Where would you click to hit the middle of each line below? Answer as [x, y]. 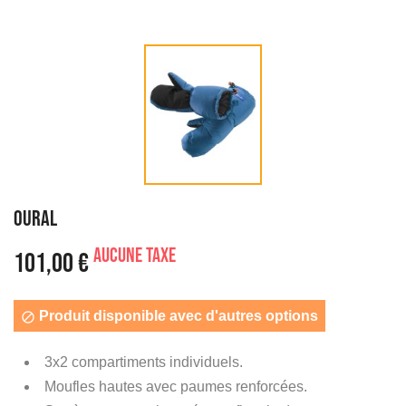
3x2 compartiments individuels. [144, 362]
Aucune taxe [135, 256]
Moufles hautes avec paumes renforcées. [176, 386]
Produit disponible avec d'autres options [177, 315]
